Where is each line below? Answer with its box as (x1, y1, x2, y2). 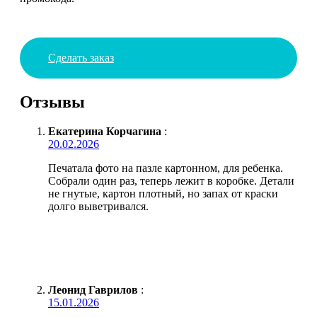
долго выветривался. (48, 200, 149, 213)
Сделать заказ (48, 51, 114, 64)
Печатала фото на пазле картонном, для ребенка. (48, 162, 283, 175)
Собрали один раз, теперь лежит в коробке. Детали (48, 175, 294, 188)
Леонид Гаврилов (48, 284, 138, 296)
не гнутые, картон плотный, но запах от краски (48, 188, 278, 200)
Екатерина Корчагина (48, 125, 161, 138)
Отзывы (20, 92, 85, 111)
